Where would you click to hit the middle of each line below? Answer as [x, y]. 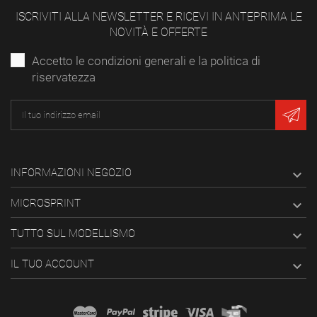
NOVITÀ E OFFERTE [158, 32]
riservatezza [64, 77]
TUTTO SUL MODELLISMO [73, 234]
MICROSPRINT [46, 203]
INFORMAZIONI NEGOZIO [71, 173]
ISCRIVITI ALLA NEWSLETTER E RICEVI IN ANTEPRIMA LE [158, 16]
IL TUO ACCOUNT [52, 264]
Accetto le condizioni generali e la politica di [146, 60]
